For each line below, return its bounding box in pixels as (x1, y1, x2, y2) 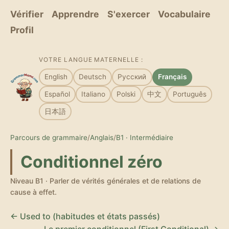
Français (157, 73, 187, 81)
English (44, 73, 68, 81)
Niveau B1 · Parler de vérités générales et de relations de (10, 176, 201, 185)
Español (44, 90, 71, 99)
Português (172, 90, 207, 99)
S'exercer (107, 8, 150, 19)
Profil (10, 25, 34, 36)
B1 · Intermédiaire (116, 133, 173, 142)
